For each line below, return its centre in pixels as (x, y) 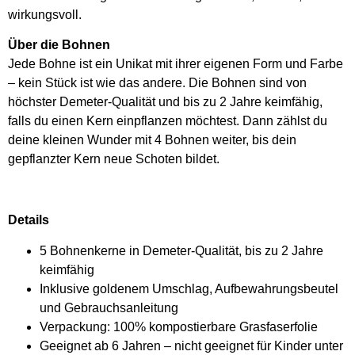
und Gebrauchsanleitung (109, 307)
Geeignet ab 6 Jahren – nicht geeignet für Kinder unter (191, 345)
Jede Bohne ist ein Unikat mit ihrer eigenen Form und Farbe (176, 64)
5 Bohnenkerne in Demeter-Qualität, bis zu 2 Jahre (181, 250)
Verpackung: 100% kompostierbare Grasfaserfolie (179, 326)
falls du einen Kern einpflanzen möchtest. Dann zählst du (168, 121)
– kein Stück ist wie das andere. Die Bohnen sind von (157, 83)
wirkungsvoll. (45, 14)
